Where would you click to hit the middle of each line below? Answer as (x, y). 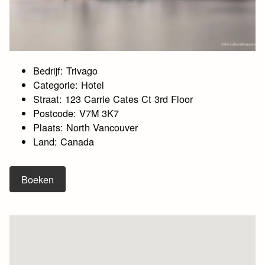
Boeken (38, 180)
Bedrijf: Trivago (66, 71)
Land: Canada (64, 142)
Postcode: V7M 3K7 (76, 113)
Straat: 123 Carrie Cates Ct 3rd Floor (113, 99)
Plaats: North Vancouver (86, 127)
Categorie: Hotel (69, 85)
